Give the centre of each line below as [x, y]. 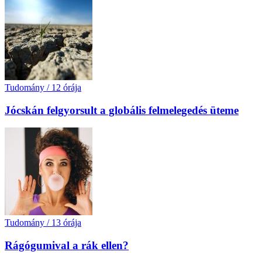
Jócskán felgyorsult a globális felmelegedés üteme [122, 110]
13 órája [66, 223]
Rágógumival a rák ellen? [67, 246]
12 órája [66, 87]
